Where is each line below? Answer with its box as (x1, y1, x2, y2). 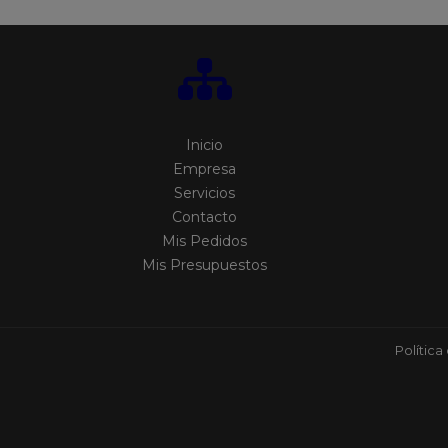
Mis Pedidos (162, 232, 248, 250)
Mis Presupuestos (142, 256, 268, 274)
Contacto (172, 208, 238, 226)
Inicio (186, 136, 224, 154)
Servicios (174, 184, 236, 202)
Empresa (173, 160, 237, 178)
